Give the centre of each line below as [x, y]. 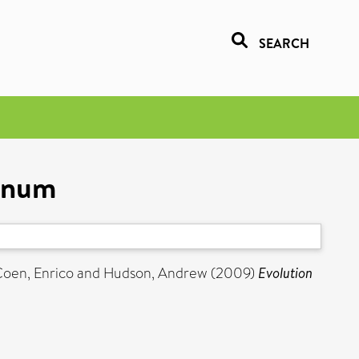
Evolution [285, 273]
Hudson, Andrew [155, 273]
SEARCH [284, 43]
